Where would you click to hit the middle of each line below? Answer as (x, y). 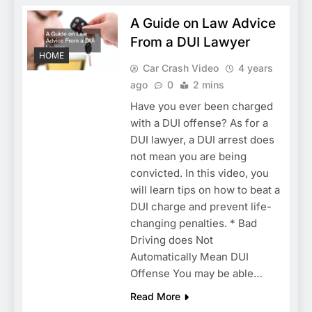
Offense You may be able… (196, 273)
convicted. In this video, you (199, 173)
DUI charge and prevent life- (201, 206)
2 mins (208, 84)
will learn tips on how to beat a (205, 189)
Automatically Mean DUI (189, 256)
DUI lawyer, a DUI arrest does (202, 139)
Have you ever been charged (201, 106)
